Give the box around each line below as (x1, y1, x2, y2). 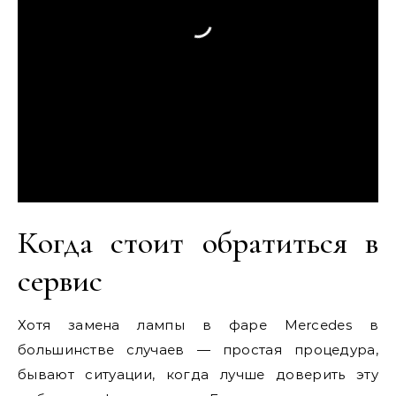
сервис (18, 262, 103, 300)
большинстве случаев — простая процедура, (18, 341, 378, 358)
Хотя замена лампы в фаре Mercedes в (18, 316, 378, 333)
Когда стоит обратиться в (18, 224, 378, 262)
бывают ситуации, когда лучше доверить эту (18, 366, 378, 383)
